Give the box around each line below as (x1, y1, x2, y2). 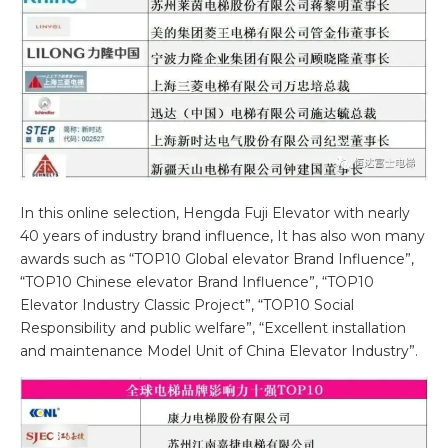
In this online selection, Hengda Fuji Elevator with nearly (20, 204, 410, 223)
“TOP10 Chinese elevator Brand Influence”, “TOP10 (20, 273, 374, 292)
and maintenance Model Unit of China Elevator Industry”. (20, 342, 418, 361)
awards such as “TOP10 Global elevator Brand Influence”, (20, 250, 414, 269)
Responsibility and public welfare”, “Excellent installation (20, 319, 406, 338)
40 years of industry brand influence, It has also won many (20, 227, 425, 246)
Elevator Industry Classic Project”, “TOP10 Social (20, 296, 354, 315)
